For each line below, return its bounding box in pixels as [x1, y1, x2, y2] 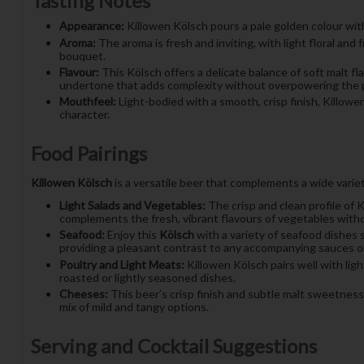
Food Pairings [30, 141, 147, 166]
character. [58, 107, 110, 122]
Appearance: [58, 19, 124, 33]
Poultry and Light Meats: [58, 257, 184, 271]
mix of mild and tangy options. [58, 300, 209, 314]
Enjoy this [104, 227, 159, 242]
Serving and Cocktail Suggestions [30, 334, 317, 358]
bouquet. [58, 48, 106, 63]
